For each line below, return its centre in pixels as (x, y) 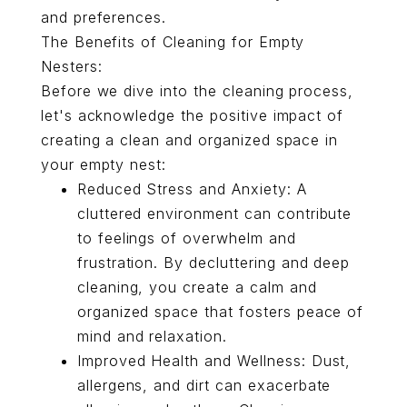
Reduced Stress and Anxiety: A (192, 189)
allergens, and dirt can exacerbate (204, 385)
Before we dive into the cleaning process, (197, 91)
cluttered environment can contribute (214, 213)
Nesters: (71, 66)
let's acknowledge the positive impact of (192, 115)
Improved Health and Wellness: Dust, (214, 361)
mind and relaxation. (152, 336)
